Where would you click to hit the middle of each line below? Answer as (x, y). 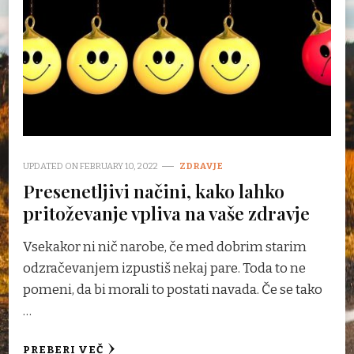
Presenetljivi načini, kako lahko (154, 190)
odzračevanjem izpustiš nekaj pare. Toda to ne (164, 268)
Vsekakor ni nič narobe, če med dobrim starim (165, 247)
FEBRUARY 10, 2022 (119, 166)
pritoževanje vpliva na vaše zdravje (166, 213)
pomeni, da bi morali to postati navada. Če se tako (173, 289)
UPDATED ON (51, 166)
